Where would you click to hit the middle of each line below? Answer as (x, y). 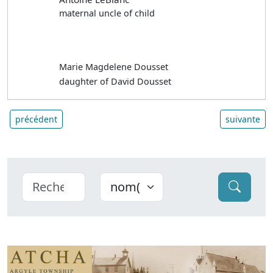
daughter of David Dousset (115, 81)
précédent (36, 119)
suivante (243, 119)
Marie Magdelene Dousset (114, 66)
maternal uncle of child (107, 13)
